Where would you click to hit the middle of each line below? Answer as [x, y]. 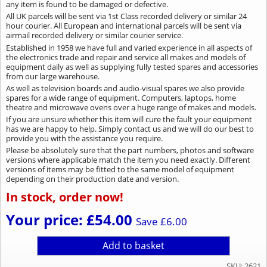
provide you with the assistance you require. [84, 139]
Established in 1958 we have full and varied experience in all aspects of [129, 47]
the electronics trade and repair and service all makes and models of [125, 57]
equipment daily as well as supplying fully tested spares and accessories [132, 66]
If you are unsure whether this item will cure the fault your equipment [129, 119]
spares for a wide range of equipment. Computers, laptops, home [121, 97]
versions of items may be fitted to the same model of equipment [120, 170]
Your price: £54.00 [71, 219]
